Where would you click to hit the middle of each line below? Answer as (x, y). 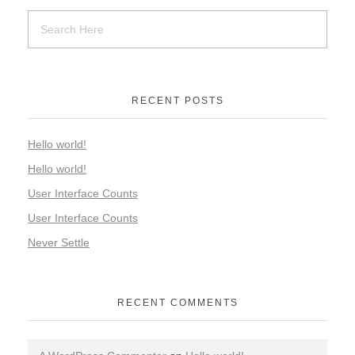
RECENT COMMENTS (177, 303)
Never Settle (59, 242)
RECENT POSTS (177, 101)
